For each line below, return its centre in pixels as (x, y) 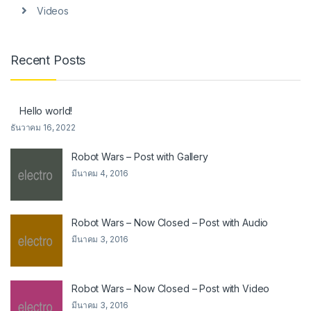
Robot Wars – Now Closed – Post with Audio (170, 222)
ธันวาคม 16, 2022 (43, 127)
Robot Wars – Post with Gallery (140, 156)
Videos (52, 11)
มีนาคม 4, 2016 (100, 173)
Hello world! (46, 110)
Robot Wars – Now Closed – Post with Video (171, 288)
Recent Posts (48, 60)
